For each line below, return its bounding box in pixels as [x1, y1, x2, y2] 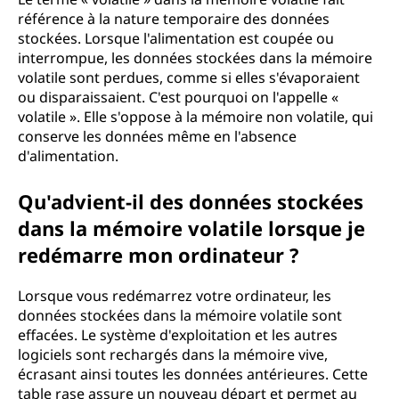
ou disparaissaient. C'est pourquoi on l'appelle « [18, 87, 338, 107]
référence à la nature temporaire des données [18, 9, 330, 28]
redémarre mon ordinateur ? [18, 241, 299, 268]
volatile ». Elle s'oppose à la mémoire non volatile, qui [18, 107, 373, 126]
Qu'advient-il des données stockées [18, 188, 363, 215]
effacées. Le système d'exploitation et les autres [18, 325, 338, 345]
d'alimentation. [18, 146, 118, 166]
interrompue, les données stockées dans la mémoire [18, 48, 372, 68]
